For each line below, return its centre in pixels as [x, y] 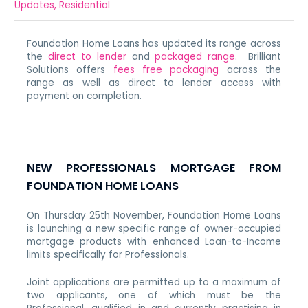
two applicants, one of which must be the [154, 296]
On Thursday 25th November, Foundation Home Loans [154, 215]
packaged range [195, 57]
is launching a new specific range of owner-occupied [154, 228]
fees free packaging [166, 70]
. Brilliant [258, 57]
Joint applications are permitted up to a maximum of [154, 283]
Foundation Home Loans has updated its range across [154, 44]
